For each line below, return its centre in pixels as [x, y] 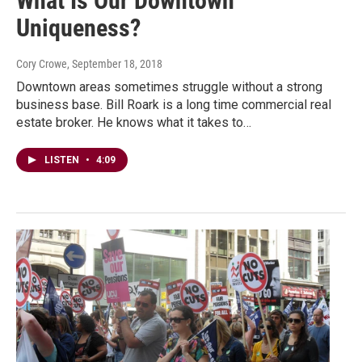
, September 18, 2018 [115, 64]
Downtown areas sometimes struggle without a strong [169, 87]
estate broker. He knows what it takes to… [134, 123]
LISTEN [63, 160]
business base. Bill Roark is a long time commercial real [174, 105]
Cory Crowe [42, 64]
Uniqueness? [78, 28]
